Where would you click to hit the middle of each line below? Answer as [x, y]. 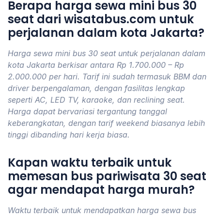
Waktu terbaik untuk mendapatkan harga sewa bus [102, 210]
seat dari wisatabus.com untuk [101, 19]
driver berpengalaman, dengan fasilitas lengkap [96, 88]
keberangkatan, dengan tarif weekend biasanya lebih [106, 123]
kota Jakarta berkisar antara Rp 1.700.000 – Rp [96, 65]
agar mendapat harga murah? [101, 190]
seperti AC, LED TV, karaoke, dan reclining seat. [96, 100]
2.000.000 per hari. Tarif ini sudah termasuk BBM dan [107, 77]
